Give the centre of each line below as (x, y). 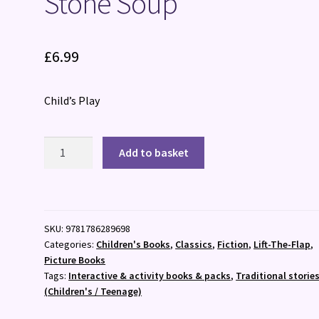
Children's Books (134, 244)
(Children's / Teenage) (93, 291)
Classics (194, 244)
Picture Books (75, 260)
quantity (64, 181)
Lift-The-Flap (282, 244)
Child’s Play (72, 100)
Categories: (70, 244)
